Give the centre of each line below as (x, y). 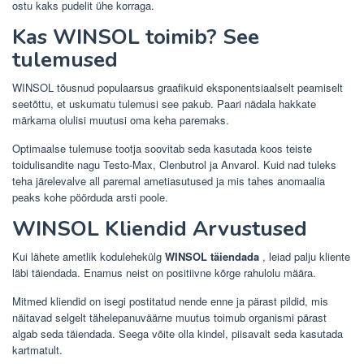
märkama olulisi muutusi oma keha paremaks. (121, 119)
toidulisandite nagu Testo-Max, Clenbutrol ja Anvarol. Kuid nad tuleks (174, 164)
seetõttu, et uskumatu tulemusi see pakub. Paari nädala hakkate (164, 103)
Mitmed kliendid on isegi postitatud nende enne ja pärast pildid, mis (170, 301)
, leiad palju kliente (305, 256)
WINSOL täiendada (212, 256)
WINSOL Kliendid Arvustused (160, 228)
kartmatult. (37, 349)
